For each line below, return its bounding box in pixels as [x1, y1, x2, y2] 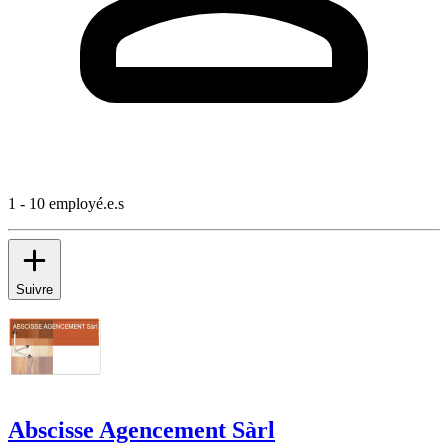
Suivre [16, 281, 53, 297]
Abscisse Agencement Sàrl [8, 416, 275, 443]
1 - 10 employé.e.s [8, 194, 124, 212]
